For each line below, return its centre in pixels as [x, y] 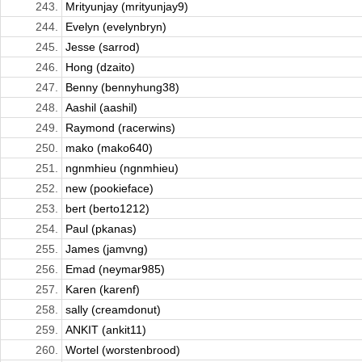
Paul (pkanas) [101, 229]
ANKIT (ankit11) [106, 330]
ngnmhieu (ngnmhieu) [122, 168]
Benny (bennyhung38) [122, 88]
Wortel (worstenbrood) [123, 350]
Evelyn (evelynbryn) [116, 27]
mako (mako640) [109, 148]
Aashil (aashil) [101, 108]
